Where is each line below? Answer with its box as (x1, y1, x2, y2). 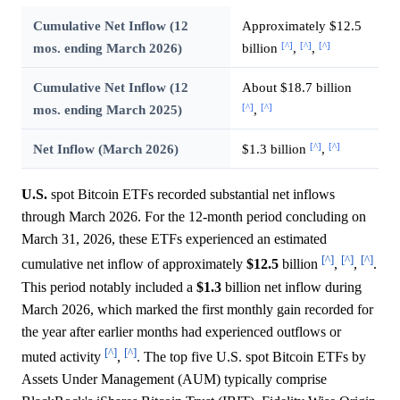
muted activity (21, 349, 104, 365)
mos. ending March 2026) (32, 40, 182, 56)
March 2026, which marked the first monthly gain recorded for (21, 301, 373, 317)
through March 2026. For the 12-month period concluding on (21, 209, 366, 225)
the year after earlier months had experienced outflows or (21, 323, 341, 339)
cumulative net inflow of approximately (21, 256, 246, 272)
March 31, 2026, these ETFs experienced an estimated (21, 231, 327, 247)
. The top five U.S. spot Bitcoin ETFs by (137, 349, 366, 365)
